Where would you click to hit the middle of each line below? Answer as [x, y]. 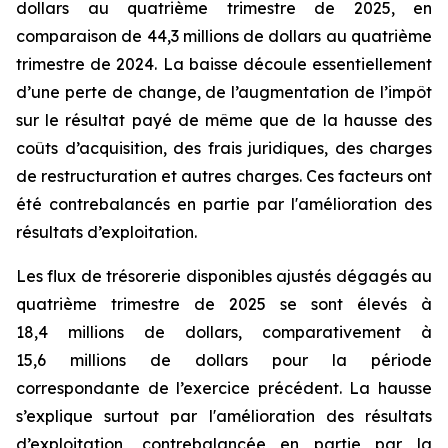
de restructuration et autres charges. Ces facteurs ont [224, 175]
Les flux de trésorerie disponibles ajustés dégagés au [224, 275]
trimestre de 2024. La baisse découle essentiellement [224, 63]
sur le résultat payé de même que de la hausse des [224, 119]
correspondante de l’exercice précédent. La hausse [224, 387]
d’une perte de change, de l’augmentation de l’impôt [224, 91]
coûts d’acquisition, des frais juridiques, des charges [224, 147]
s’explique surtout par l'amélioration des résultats [224, 415]
